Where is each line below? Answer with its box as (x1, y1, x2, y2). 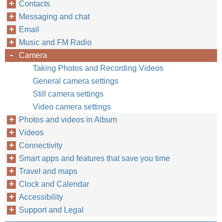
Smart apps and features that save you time (19, 154, 170, 163)
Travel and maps (19, 167, 77, 175)
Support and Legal (19, 206, 84, 214)
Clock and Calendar (19, 180, 89, 188)
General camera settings (33, 77, 118, 85)
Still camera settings (33, 90, 104, 98)
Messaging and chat (19, 12, 90, 21)
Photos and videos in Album (19, 115, 117, 124)
